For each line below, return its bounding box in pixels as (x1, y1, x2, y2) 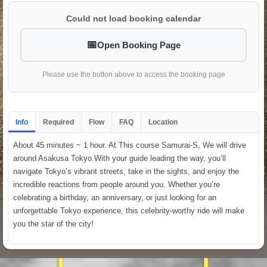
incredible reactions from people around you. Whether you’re (13, 180, 220, 190)
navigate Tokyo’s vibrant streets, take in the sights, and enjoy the (13, 167, 239, 176)
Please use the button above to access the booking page (42, 70, 225, 79)
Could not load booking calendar (66, 14, 201, 24)
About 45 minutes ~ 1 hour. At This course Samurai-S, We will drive (13, 141, 246, 150)
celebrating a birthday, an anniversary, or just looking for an (13, 193, 216, 203)
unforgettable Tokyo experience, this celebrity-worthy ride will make (13, 206, 244, 216)
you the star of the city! (13, 219, 94, 229)
